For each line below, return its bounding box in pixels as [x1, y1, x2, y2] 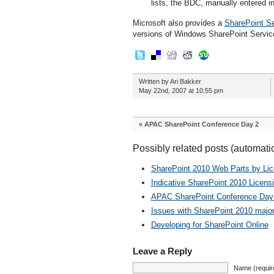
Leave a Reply [132, 246, 192, 256]
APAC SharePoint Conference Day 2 [144, 120, 259, 128]
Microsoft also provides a [132, 18, 224, 28]
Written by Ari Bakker [138, 78, 201, 85]
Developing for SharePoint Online [150, 220, 268, 229]
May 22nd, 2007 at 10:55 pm [138, 87, 223, 94]
